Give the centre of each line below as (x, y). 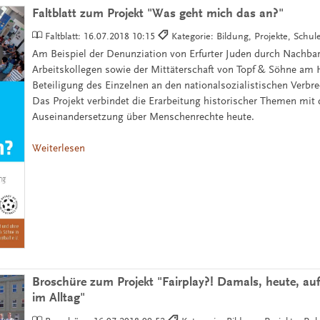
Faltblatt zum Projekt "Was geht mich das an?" (158, 13)
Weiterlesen (59, 149)
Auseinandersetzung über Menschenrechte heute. (144, 116)
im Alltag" (59, 297)
